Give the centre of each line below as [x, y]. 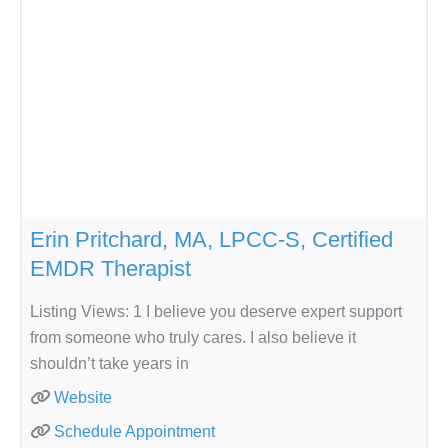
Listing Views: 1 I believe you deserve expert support [216, 311]
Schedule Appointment [134, 431]
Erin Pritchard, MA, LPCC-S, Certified [211, 239]
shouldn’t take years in [109, 363]
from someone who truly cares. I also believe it [193, 337]
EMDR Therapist [110, 268]
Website [83, 397]
